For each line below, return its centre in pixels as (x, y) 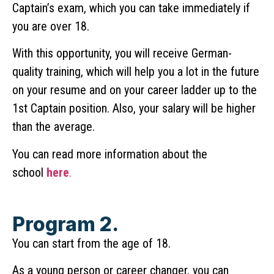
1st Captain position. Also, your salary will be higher (134, 109)
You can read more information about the (110, 154)
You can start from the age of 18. (91, 243)
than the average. (54, 127)
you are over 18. (51, 26)
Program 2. (65, 224)
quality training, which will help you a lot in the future (136, 72)
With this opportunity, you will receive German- (122, 54)
